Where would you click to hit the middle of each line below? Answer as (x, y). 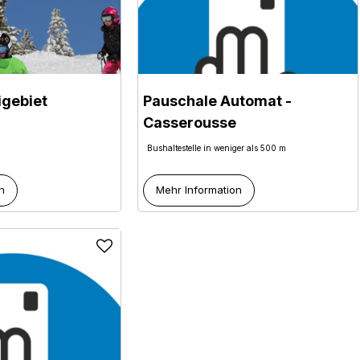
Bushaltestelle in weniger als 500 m (217, 147)
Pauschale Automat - (218, 100)
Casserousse (190, 122)
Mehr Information (198, 190)
